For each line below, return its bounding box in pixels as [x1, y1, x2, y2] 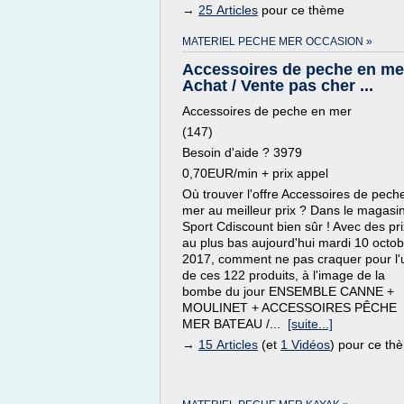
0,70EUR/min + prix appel [182, 166, 328, 180]
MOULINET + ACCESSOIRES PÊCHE [182, 300, 397, 315]
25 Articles [198, 3, 258, 17]
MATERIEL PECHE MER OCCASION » [182, 35, 372, 48]
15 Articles [198, 337, 258, 352]
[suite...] [288, 317, 333, 331]
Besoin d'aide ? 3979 [182, 145, 302, 160]
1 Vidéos [280, 337, 330, 352]
